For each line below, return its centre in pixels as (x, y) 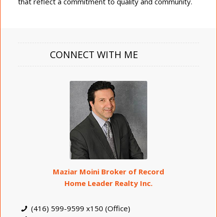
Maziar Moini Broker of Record (108, 171)
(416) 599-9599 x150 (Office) (81, 208)
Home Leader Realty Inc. (108, 183)
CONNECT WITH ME (94, 54)
